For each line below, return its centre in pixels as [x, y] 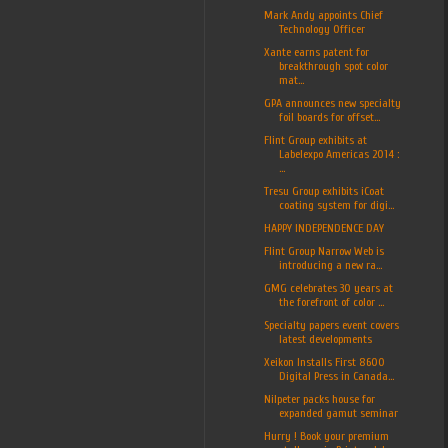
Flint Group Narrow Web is [323, 250]
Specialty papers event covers [331, 324]
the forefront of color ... [331, 301]
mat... [291, 79]
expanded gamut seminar [338, 412]
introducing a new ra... [330, 264]
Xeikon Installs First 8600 [324, 361]
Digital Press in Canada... [336, 375]
